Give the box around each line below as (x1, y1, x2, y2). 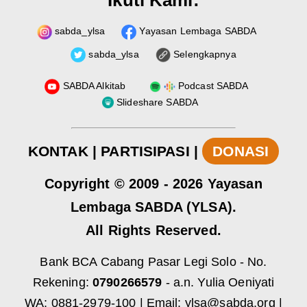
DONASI (212, 143, 269, 159)
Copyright (45, 176, 110, 192)
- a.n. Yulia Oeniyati (162, 275, 275, 290)
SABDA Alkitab (60, 80, 126, 92)
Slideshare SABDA (113, 96, 199, 108)
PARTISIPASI (101, 143, 190, 159)
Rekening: (32, 275, 93, 290)
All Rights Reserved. (86, 223, 221, 238)
